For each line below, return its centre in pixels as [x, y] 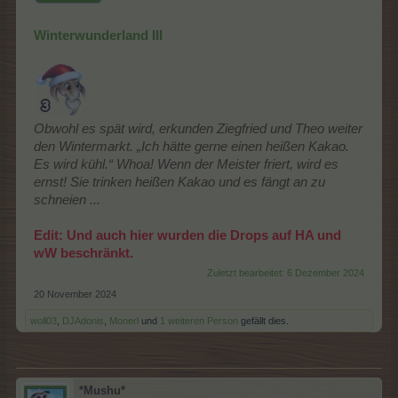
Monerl [124, 320]
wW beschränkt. [84, 253]
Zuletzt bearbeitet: [247, 272]
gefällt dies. [263, 320]
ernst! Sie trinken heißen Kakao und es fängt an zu [179, 182]
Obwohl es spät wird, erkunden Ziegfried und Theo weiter [198, 128]
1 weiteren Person [199, 320]
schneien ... [67, 199]
